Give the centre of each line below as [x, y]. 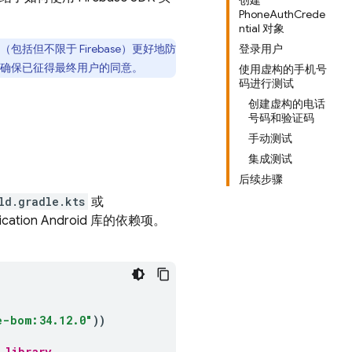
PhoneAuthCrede [282, 14]
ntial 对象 [262, 28]
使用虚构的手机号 [283, 69]
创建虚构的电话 [287, 104]
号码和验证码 [281, 118]
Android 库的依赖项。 [102, 221]
